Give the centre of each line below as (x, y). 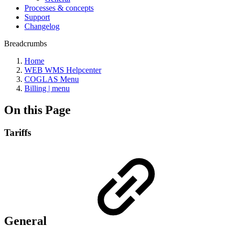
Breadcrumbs (25, 44)
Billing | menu (47, 88)
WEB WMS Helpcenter (63, 70)
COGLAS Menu (52, 79)
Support (37, 17)
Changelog (42, 26)
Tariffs (18, 132)
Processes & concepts (59, 8)
